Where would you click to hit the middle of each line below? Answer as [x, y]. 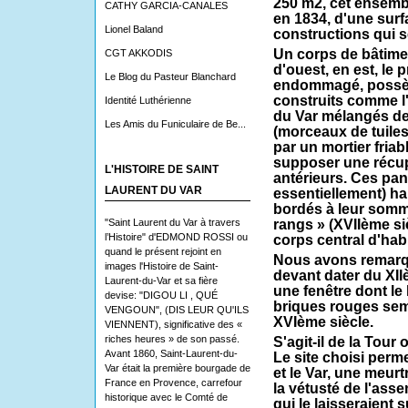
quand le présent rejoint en [163, 251]
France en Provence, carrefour [173, 382]
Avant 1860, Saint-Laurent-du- [171, 353]
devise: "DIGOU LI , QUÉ [161, 295]
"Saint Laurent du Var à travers [172, 222]
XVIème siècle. [323, 322]
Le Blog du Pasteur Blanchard [170, 76]
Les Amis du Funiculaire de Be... [175, 124]
